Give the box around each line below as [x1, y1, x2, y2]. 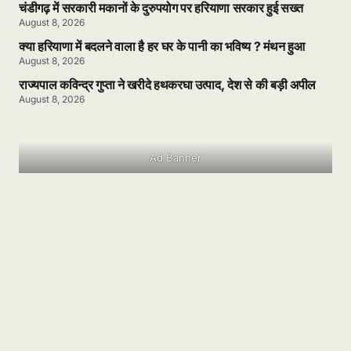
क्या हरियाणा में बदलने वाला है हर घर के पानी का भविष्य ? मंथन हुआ [19, 38, 305, 55]
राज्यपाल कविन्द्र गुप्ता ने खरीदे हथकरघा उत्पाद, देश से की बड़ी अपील [19, 77, 316, 93]
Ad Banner [150, 151, 201, 165]
